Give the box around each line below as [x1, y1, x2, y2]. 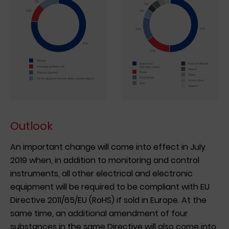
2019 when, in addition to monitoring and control [10, 154, 199, 166]
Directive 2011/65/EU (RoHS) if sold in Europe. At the [10, 194, 207, 206]
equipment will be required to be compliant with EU [10, 180, 210, 193]
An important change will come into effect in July [10, 141, 205, 153]
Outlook [10, 119, 53, 134]
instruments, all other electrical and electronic [10, 167, 193, 179]
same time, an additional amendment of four [10, 207, 188, 219]
